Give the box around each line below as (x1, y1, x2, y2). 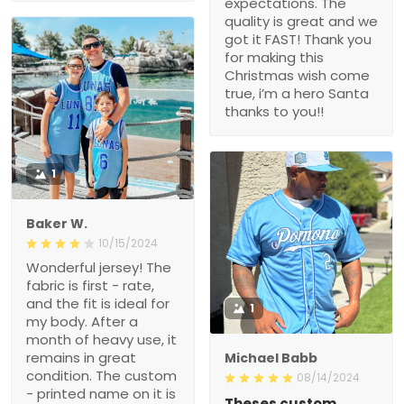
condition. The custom (26, 365, 177, 385)
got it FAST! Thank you (225, 29, 372, 49)
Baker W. (26, 214, 87, 233)
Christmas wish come (225, 65, 370, 85)
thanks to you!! (225, 101, 324, 121)
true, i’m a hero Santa (225, 83, 369, 103)
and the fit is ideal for (26, 293, 170, 313)
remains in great (26, 347, 136, 367)
